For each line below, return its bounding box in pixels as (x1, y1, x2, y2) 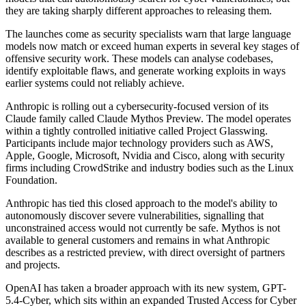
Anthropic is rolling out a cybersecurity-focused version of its (5, 100, 268, 113)
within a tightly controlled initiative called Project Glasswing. (5, 125, 268, 137)
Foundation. (5, 174, 57, 186)
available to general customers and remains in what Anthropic (5, 234, 270, 247)
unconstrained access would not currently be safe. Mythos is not (5, 222, 280, 234)
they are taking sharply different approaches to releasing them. (5, 5, 272, 17)
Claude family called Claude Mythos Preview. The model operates (5, 113, 291, 125)
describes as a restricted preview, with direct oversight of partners (5, 247, 285, 259)
